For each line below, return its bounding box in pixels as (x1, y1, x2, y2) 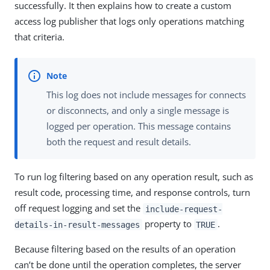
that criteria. (14, 31, 64, 43)
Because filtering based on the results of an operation (14, 243, 236, 256)
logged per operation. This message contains (46, 120, 231, 133)
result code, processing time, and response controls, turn (14, 186, 250, 199)
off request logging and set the (14, 202, 143, 215)
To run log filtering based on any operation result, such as (14, 171, 253, 183)
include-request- (145, 204, 222, 214)
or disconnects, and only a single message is (46, 104, 229, 117)
